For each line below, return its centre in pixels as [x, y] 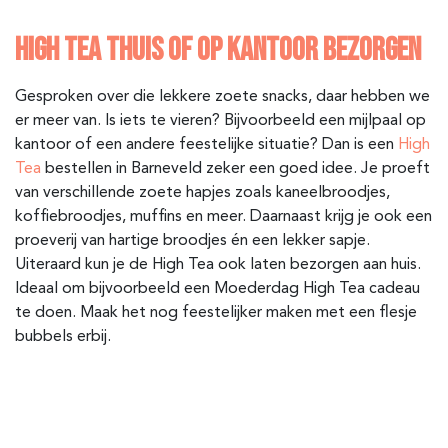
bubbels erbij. [63, 336]
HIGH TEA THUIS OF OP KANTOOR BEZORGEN [218, 50]
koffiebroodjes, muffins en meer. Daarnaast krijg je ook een [223, 216]
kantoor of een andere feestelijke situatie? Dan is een [206, 144]
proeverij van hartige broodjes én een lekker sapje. [192, 240]
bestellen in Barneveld [123, 168]
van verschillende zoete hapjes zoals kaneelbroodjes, [202, 192]
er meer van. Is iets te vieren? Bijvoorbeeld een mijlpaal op [220, 120]
